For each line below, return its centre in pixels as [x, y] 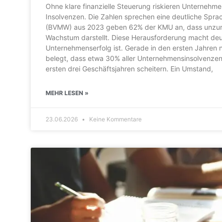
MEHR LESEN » [67, 93]
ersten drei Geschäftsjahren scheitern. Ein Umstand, [129, 68]
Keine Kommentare [115, 119]
